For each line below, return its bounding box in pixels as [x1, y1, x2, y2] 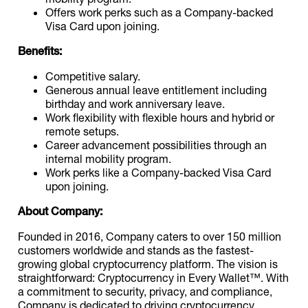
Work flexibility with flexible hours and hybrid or [45, 111, 275, 124]
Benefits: [18, 44, 63, 58]
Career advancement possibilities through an [45, 138, 267, 151]
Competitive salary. [45, 69, 141, 82]
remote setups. [45, 124, 120, 137]
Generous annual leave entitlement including [45, 83, 267, 96]
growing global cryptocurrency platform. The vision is [18, 257, 278, 270]
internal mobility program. [45, 152, 172, 165]
